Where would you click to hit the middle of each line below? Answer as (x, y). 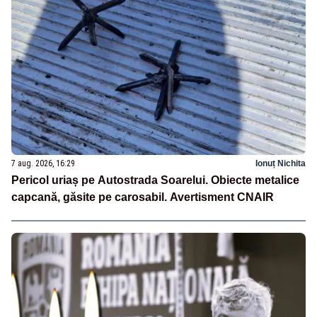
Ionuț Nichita (281, 164)
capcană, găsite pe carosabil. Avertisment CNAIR (143, 197)
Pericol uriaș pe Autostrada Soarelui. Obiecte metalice (155, 180)
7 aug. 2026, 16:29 (43, 164)
